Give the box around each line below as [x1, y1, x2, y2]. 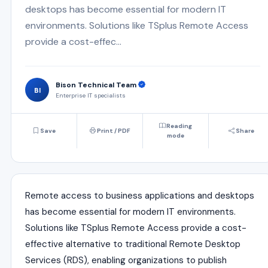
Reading [165, 122, 192, 130]
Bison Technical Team [56, 80, 138, 90]
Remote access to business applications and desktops [25, 190, 254, 202]
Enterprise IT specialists [56, 91, 126, 99]
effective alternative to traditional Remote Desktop [25, 238, 240, 250]
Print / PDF [95, 127, 130, 135]
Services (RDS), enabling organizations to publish [25, 254, 227, 266]
